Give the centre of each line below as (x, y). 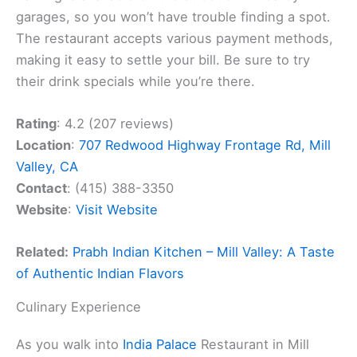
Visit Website (117, 209)
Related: (42, 252)
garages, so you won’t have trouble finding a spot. (173, 16)
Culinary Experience (78, 307)
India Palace (160, 345)
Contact (41, 188)
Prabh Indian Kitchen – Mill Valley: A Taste (204, 252)
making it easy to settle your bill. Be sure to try (163, 59)
